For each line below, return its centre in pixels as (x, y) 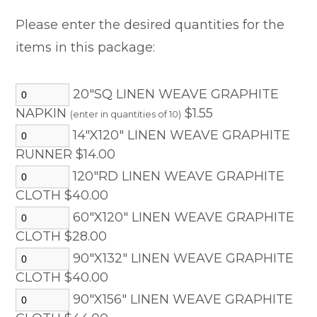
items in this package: (86, 47)
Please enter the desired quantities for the (150, 25)
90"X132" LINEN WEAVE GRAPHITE (182, 258)
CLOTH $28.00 (62, 236)
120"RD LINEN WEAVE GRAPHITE (177, 176)
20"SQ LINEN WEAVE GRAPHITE (174, 94)
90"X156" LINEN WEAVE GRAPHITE (181, 299)
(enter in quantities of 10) (126, 114)
